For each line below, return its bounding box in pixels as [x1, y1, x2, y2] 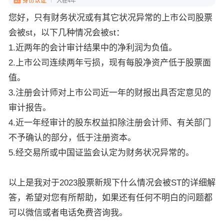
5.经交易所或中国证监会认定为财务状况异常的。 [8, 148, 194, 158]
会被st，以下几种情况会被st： [8, 28, 124, 38]
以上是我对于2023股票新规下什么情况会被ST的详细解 [8, 178, 215, 188]
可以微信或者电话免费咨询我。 [8, 208, 127, 218]
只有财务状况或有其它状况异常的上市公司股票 [34, 13, 212, 23]
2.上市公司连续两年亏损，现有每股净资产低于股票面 [8, 58, 211, 68]
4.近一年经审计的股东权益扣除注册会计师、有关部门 [8, 118, 211, 128]
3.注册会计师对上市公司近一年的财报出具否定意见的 [8, 88, 211, 98]
